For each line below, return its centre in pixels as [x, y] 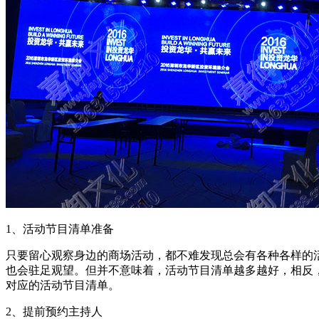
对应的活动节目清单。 [63, 285]
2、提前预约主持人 [54, 311]
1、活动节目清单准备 [60, 229]
